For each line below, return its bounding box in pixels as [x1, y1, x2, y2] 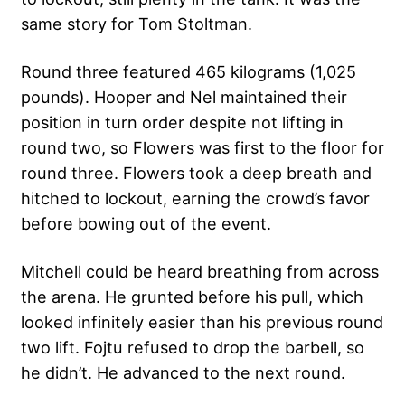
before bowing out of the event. [21, 212, 271, 233]
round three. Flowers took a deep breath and [21, 162, 372, 183]
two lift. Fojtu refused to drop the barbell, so [21, 336, 364, 357]
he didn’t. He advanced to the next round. [21, 362, 345, 382]
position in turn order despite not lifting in [21, 111, 344, 132]
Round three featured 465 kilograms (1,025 [21, 61, 356, 81]
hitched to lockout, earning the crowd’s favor [21, 187, 370, 208]
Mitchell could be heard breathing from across [21, 260, 379, 281]
